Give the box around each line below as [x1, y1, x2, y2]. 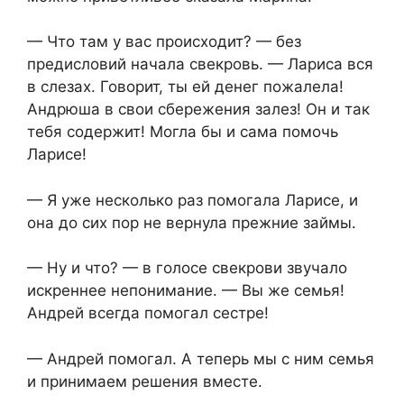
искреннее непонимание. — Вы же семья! [27, 281, 344, 300]
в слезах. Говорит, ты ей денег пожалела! [27, 78, 344, 96]
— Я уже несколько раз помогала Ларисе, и [27, 190, 358, 209]
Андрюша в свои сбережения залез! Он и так [27, 100, 370, 119]
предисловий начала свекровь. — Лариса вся [27, 55, 373, 74]
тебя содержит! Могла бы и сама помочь [27, 123, 338, 142]
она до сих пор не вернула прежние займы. [27, 213, 356, 232]
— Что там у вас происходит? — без [27, 32, 301, 51]
